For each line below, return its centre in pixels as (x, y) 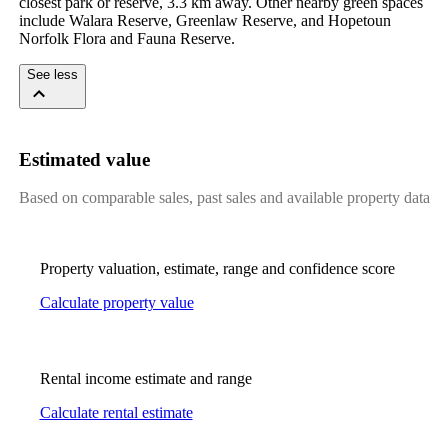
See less (52, 74)
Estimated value (84, 159)
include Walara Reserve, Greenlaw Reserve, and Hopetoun (204, 20)
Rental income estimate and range (145, 379)
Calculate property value (116, 303)
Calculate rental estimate (116, 413)
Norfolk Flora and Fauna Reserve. (126, 38)
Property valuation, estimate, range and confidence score (217, 269)
